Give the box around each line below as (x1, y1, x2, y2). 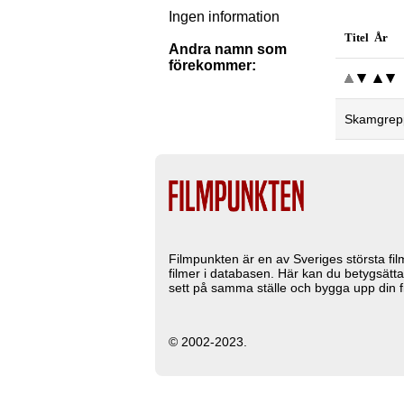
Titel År (344, 31, 388, 45)
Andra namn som (169, 41, 287, 58)
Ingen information (169, 9, 280, 25)
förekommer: (169, 58, 256, 74)
